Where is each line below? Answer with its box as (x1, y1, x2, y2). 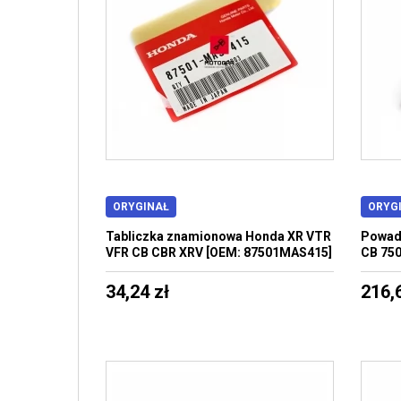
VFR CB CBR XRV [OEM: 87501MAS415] (106, 245, 332, 260)
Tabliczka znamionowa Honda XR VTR (106, 229, 331, 243)
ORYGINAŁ (113, 200, 169, 213)
